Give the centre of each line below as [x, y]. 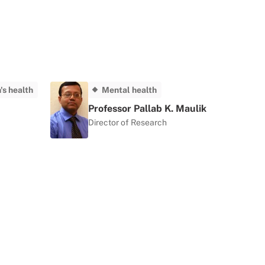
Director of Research [127, 122]
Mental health [129, 90]
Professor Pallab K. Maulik [147, 108]
